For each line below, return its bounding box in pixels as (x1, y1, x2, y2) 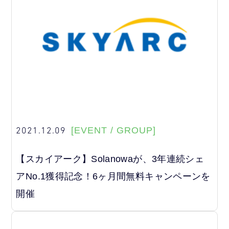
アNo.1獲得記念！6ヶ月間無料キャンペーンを (16, 171, 211, 182)
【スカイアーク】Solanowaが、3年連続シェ (16, 154, 204, 165)
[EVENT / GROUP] (71, 125, 156, 135)
